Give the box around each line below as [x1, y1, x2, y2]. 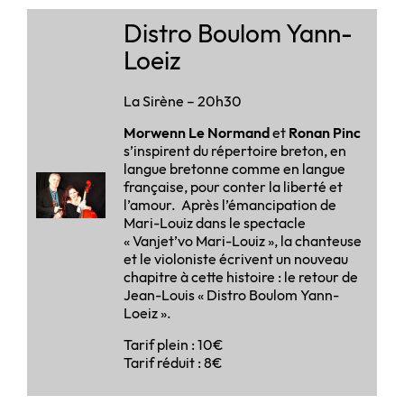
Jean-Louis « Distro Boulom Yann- [124, 285, 339, 304]
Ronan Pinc [289, 123, 361, 142]
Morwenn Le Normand [124, 123, 270, 142]
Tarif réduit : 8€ [124, 353, 223, 372]
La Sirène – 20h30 [124, 91, 242, 110]
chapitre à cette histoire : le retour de [124, 267, 358, 286]
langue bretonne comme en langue [124, 159, 345, 178]
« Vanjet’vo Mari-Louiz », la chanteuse [124, 231, 362, 250]
